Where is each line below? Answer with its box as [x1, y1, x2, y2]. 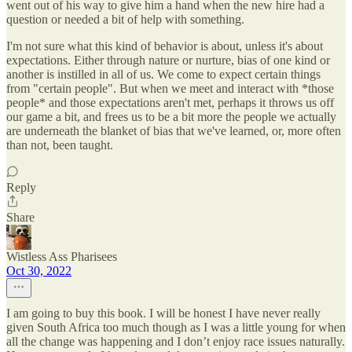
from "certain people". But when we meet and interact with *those [6, 82, 334, 96]
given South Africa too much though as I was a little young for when [6, 321, 346, 335]
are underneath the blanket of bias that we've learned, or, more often [6, 124, 341, 138]
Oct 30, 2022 [6, 264, 71, 278]
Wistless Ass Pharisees [6, 250, 117, 264]
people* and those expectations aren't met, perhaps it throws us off [6, 96, 334, 110]
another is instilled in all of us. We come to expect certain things [6, 68, 321, 82]
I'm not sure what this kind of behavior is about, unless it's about [6, 39, 323, 53]
